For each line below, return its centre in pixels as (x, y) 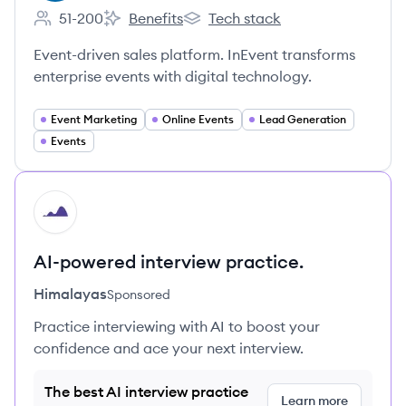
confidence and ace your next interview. (169, 348)
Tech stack (245, 18)
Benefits (156, 18)
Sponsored (139, 295)
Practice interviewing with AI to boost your (177, 326)
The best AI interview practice (146, 391)
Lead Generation (303, 119)
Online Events (198, 119)
